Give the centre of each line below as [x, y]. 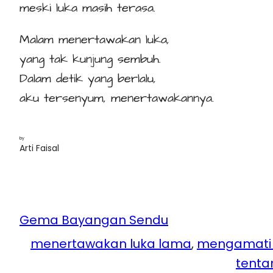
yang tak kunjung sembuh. [90, 59]
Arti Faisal [39, 148]
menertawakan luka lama [111, 244]
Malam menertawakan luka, [94, 40]
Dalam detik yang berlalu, [88, 79]
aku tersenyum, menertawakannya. [117, 98]
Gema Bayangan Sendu [94, 220]
